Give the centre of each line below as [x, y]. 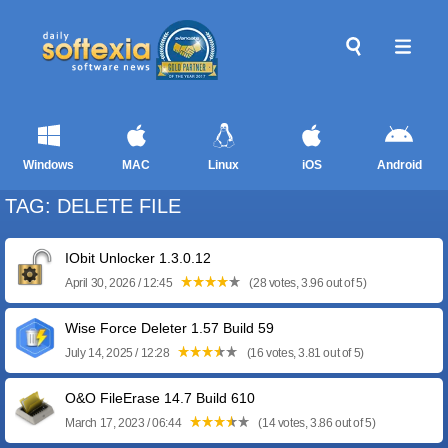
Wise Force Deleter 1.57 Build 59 [169, 328]
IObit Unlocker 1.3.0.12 [138, 258]
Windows [49, 165]
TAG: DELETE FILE [93, 206]
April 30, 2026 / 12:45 [120, 283]
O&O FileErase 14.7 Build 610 [160, 398]
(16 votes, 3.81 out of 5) [304, 353]
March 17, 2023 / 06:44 [124, 423]
